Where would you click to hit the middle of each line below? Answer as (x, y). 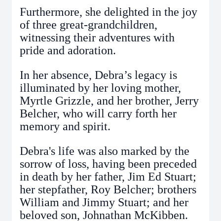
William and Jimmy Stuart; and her (104, 202)
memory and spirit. (65, 126)
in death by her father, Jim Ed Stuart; (108, 177)
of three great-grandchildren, (89, 25)
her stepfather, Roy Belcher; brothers (108, 189)
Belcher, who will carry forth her (98, 113)
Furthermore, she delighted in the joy (109, 12)
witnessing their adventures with (97, 37)
